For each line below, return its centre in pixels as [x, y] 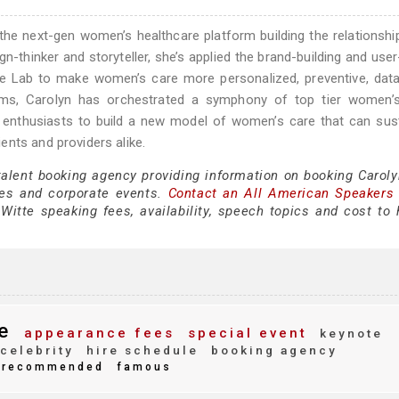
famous [142, 367]
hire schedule [140, 350]
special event [244, 333]
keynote [349, 333]
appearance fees [96, 333]
